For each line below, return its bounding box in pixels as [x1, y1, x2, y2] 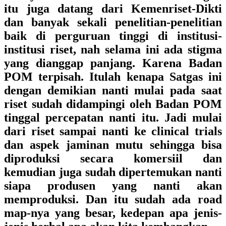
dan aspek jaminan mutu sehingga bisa [4, 138, 222, 151]
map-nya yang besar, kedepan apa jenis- [4, 206, 222, 219]
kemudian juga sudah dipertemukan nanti [4, 165, 222, 179]
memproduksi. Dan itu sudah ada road [4, 193, 222, 206]
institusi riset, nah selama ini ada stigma [4, 43, 222, 56]
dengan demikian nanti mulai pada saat [4, 84, 222, 97]
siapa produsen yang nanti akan [4, 179, 222, 192]
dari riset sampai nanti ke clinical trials [4, 125, 222, 138]
